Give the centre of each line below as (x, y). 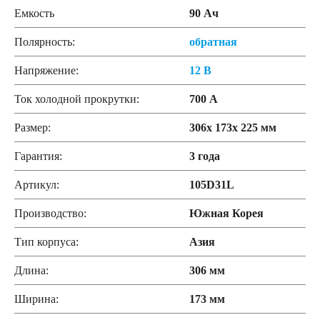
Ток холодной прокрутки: (77, 99)
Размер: (32, 127)
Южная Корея (226, 213)
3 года (204, 156)
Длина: (31, 270)
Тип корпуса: (46, 242)
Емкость (34, 13)
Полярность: (45, 42)
